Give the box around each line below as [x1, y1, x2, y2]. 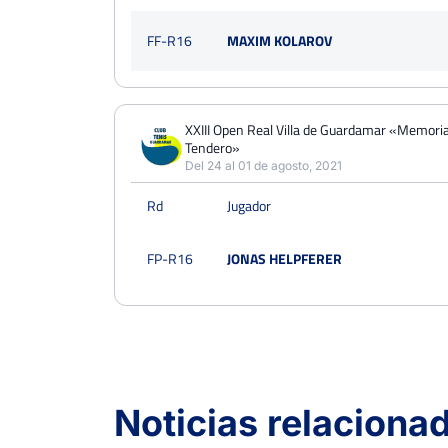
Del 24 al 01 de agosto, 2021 [185, 158, 342, 173]
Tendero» [185, 137, 240, 158]
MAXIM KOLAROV [227, 30, 332, 51]
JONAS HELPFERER [227, 248, 342, 269]
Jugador [227, 195, 271, 216]
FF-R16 [147, 30, 192, 51]
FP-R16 [147, 248, 193, 269]
